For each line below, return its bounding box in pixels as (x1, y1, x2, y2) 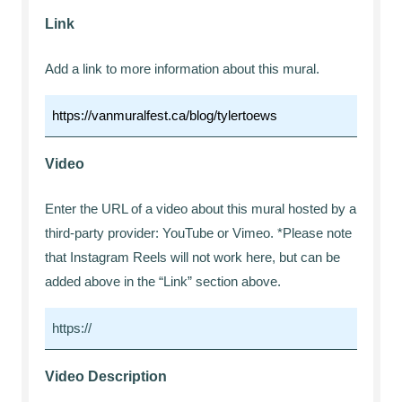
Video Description (45, 369, 167, 384)
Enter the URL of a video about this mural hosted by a (45, 201, 356, 216)
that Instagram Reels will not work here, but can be (45, 249, 340, 265)
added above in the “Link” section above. (45, 274, 281, 289)
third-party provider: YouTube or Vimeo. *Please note (45, 225, 352, 240)
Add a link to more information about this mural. (45, 61, 319, 76)
